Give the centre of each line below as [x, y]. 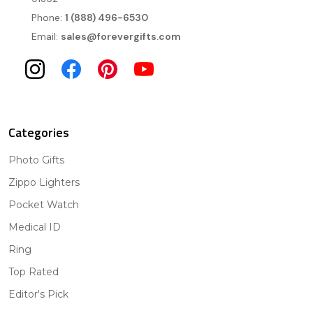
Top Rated [34, 272]
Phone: [48, 18]
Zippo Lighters [44, 183]
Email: [46, 37]
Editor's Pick [38, 294]
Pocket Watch [44, 205]
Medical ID [35, 227]
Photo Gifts [36, 160]
